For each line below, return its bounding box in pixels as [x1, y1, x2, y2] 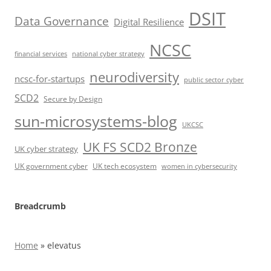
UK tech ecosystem [93, 160, 157, 171]
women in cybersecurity [162, 162, 237, 171]
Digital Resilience [114, 15, 184, 28]
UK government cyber [15, 160, 88, 171]
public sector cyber [184, 74, 244, 84]
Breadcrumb [15, 200, 66, 212]
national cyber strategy [72, 49, 145, 58]
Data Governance [15, 12, 109, 29]
